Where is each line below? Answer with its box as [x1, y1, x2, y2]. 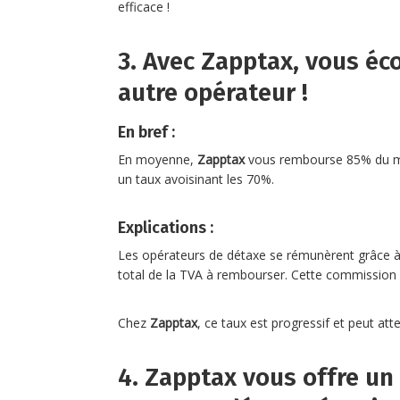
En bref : [118, 121, 175, 142]
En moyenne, [118, 150, 197, 168]
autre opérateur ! [118, 77, 308, 107]
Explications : [118, 217, 213, 237]
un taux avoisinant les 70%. [118, 170, 274, 187]
